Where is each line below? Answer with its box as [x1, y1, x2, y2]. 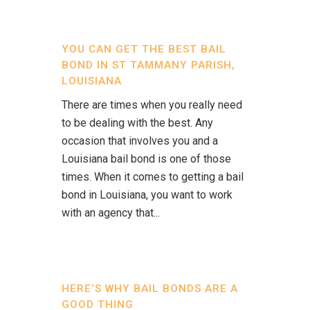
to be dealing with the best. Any [62, 116, 213, 129]
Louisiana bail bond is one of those [62, 152, 231, 165]
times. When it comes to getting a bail [62, 170, 244, 183]
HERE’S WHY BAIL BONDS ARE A [62, 282, 238, 295]
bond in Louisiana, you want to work [62, 188, 232, 201]
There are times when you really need [62, 98, 242, 111]
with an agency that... [62, 206, 160, 219]
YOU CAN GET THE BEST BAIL [62, 43, 226, 55]
